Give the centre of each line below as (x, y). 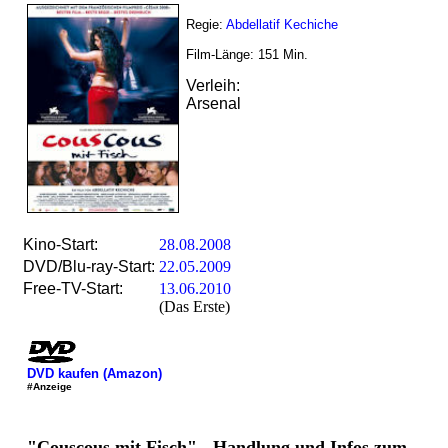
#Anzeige (49, 386)
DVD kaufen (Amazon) (94, 373)
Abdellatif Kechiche (282, 25)
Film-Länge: (222, 55)
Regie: (206, 25)
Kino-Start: (60, 245)
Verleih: (213, 86)
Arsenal (213, 104)
